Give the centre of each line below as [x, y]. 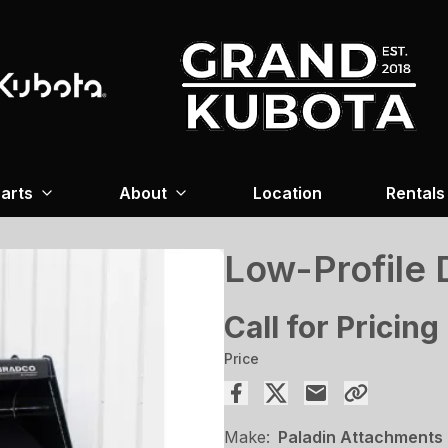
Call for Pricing [331, 326]
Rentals [415, 192]
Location [287, 192]
